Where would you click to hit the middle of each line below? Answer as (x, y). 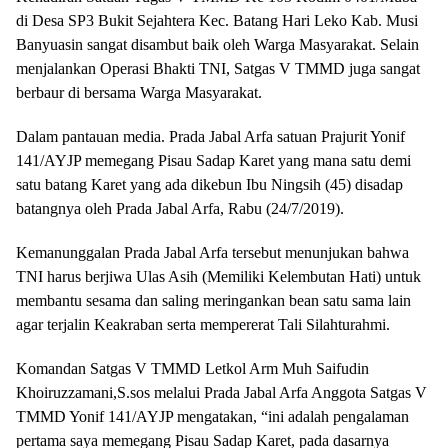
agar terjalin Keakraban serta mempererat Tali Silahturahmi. (203, 324)
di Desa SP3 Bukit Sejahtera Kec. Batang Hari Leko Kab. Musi (217, 20)
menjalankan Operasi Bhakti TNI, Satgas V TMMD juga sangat (218, 68)
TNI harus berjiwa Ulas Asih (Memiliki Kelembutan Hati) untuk (218, 276)
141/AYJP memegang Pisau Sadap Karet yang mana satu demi (213, 160)
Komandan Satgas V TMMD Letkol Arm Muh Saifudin (192, 368)
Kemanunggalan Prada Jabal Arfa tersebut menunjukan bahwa (212, 252)
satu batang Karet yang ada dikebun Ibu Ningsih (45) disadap (209, 184)
